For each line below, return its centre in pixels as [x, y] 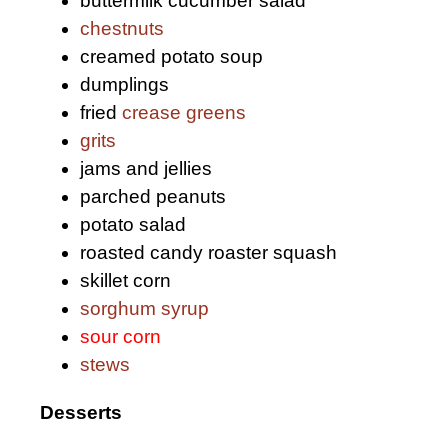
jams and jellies [146, 169]
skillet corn [125, 281]
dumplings [124, 85]
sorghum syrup [144, 309]
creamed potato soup [171, 57]
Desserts [81, 412]
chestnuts [122, 29]
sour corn [120, 337]
